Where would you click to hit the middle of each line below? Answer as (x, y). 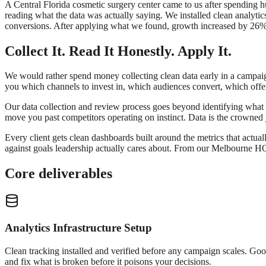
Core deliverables (58, 174)
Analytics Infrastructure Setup (78, 227)
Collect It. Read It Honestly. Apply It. (118, 51)
